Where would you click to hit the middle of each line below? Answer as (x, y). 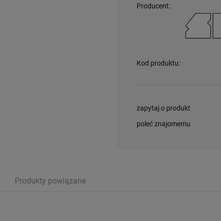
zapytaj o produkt (163, 108)
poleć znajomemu (163, 124)
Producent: (153, 6)
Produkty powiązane (50, 181)
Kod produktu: (158, 63)
